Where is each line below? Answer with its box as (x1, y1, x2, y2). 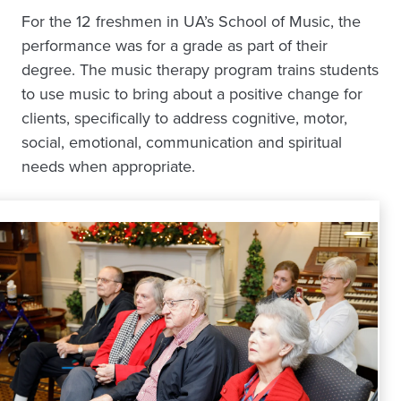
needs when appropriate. (21, 154, 195, 178)
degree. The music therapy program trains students (21, 57, 379, 81)
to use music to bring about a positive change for (21, 81, 363, 106)
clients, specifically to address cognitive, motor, (21, 106, 347, 130)
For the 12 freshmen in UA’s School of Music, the (21, 9, 361, 33)
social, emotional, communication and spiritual (21, 130, 342, 154)
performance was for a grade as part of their (21, 33, 328, 57)
